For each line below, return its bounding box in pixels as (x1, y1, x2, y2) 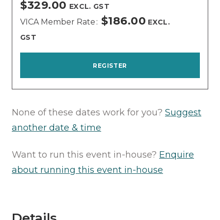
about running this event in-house (12, 164, 163, 175)
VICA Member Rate (20, 17, 97, 27)
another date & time (12, 122, 101, 133)
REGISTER (93, 61, 127, 69)
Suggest (165, 107, 201, 118)
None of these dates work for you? (12, 107, 165, 118)
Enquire (159, 149, 194, 160)
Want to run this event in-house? (12, 149, 159, 160)
